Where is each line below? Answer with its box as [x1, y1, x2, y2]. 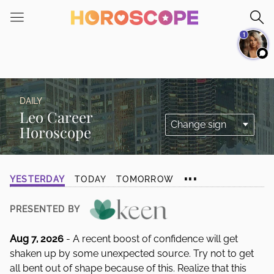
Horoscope [20, 122, 91, 142]
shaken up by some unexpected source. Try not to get [10, 248, 254, 259]
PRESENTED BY [10, 204, 80, 214]
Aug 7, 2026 [10, 233, 64, 245]
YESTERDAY [10, 174, 65, 184]
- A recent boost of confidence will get [64, 233, 238, 245]
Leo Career [20, 107, 92, 127]
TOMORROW [116, 174, 174, 184]
